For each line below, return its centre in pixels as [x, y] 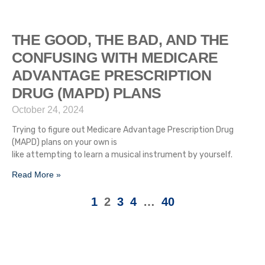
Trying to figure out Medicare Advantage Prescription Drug [123, 130]
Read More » [36, 174]
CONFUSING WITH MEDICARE [115, 57]
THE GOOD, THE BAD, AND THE [120, 40]
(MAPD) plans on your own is [64, 142]
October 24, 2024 [48, 110]
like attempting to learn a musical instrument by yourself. [122, 155]
